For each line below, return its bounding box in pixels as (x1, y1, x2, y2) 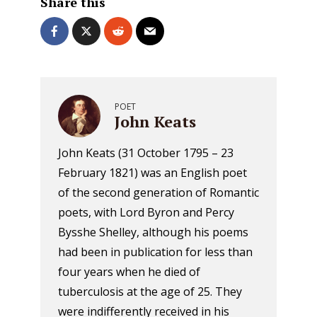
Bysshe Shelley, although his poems (58, 224, 248, 240)
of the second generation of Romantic (58, 185, 259, 200)
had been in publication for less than (58, 244, 253, 260)
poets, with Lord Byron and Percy (58, 204, 234, 220)
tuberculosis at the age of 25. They (58, 284, 242, 299)
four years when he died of (58, 264, 200, 279)
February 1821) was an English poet (58, 165, 247, 180)
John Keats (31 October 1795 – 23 (58, 145, 234, 161)
